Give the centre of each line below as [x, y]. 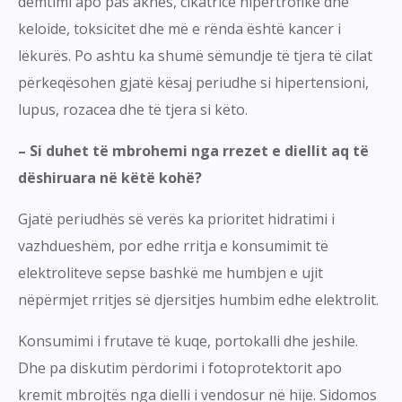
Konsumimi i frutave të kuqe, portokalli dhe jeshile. [188, 341]
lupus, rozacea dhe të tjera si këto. [133, 110]
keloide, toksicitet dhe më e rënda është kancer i [179, 29]
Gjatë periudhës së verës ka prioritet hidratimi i [176, 219]
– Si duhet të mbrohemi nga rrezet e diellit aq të [193, 151]
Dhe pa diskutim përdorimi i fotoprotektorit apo [180, 368]
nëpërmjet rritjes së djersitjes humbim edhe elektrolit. [198, 300]
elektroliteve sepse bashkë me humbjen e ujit [170, 273]
